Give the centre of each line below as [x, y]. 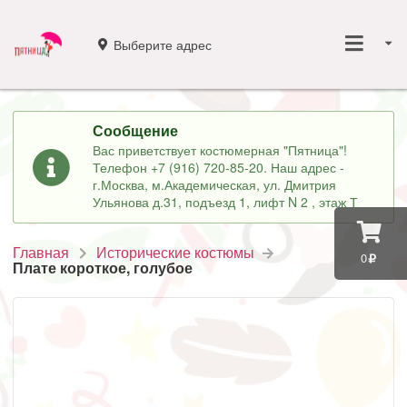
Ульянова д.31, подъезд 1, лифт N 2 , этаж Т [226, 202]
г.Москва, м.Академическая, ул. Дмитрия [215, 185]
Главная [41, 253]
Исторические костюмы [176, 253]
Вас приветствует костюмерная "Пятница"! [220, 150]
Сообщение [136, 130]
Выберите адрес [162, 44]
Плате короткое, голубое [103, 267]
